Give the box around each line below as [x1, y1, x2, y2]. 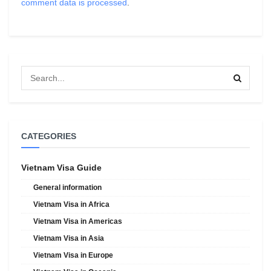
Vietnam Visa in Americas [33, 217, 122, 226]
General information [33, 183, 102, 192]
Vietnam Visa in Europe [33, 251, 113, 260]
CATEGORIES [21, 131, 76, 142]
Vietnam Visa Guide [21, 163, 102, 173]
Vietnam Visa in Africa [33, 200, 109, 209]
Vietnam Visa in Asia [33, 234, 104, 243]
